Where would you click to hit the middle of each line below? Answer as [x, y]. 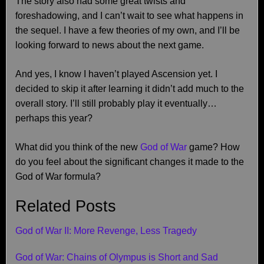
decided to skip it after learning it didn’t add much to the [130, 89]
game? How [213, 147]
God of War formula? [58, 176]
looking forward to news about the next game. [110, 45]
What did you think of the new [78, 147]
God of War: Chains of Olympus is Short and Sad [117, 257]
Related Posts [66, 206]
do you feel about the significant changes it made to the [130, 162]
